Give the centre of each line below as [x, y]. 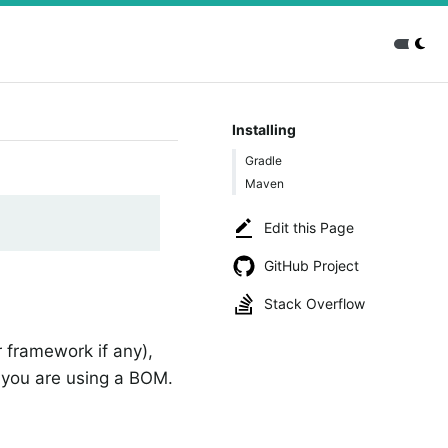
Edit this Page [309, 227]
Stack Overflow [314, 303]
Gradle [263, 160]
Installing [263, 129]
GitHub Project [311, 265]
